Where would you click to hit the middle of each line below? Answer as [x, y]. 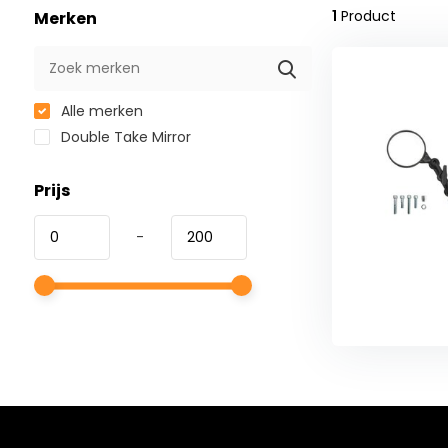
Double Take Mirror [123, 137]
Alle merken [99, 111]
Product [366, 16]
